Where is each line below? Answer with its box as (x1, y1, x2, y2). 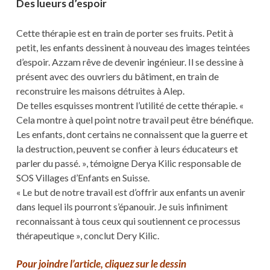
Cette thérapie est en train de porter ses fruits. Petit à (16, 27, 233, 39)
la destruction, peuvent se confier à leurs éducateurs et (16, 142, 238, 154)
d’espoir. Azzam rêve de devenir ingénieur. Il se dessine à (16, 55, 243, 67)
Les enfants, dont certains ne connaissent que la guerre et (16, 128, 248, 140)
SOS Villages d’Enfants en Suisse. (16, 171, 149, 183)
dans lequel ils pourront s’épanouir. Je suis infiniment (16, 200, 228, 212)
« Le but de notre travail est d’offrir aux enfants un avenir (16, 186, 245, 198)
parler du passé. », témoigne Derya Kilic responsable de (16, 157, 241, 169)
